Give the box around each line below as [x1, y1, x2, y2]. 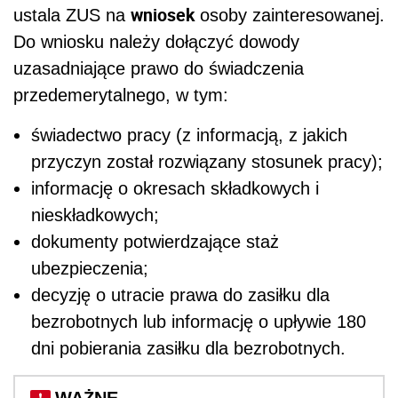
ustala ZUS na [13, 5, 131, 26]
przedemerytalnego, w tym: [13, 85, 234, 106]
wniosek [131, 3, 195, 28]
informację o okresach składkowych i [31, 179, 319, 199]
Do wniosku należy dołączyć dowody [13, 32, 299, 52]
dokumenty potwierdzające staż [31, 232, 279, 252]
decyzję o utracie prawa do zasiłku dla [31, 285, 330, 306]
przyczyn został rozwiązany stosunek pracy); [31, 152, 383, 172]
